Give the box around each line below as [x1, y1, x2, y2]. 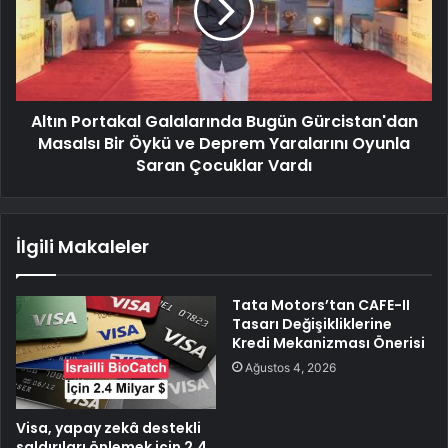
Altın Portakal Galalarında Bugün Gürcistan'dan [30, 110, 418, 134]
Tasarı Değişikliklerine [232, 314, 392, 335]
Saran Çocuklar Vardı [136, 154, 312, 178]
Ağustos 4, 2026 [245, 360, 336, 376]
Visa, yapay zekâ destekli [16, 417, 201, 438]
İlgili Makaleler [16, 234, 149, 260]
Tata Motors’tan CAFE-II [232, 295, 410, 316]
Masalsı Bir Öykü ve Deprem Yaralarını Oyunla [38, 132, 410, 156]
